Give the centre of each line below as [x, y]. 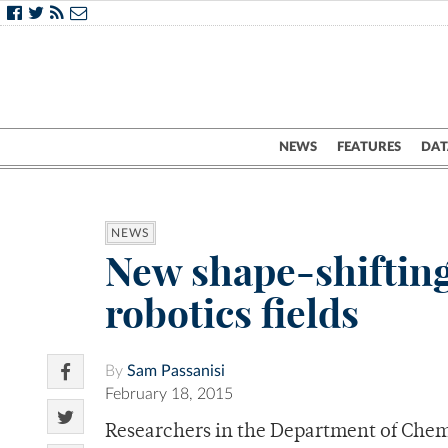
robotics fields [232, 314]
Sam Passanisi [176, 371]
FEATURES [369, 147]
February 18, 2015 [169, 394]
